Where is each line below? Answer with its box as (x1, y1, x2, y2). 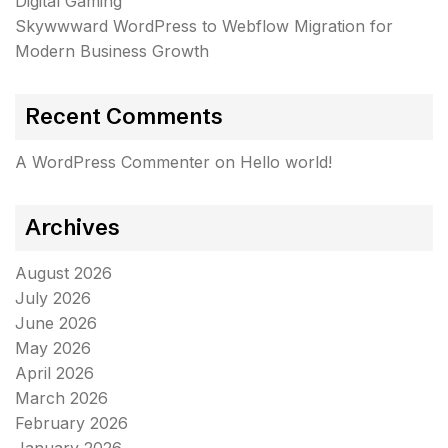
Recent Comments (25, 103, 223, 130)
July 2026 (15, 288, 91, 308)
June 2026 (15, 313, 97, 333)
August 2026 (15, 263, 112, 283)
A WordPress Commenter (15, 152, 210, 172)
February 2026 (15, 413, 128, 433)
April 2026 (15, 363, 94, 383)
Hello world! (240, 152, 332, 172)
